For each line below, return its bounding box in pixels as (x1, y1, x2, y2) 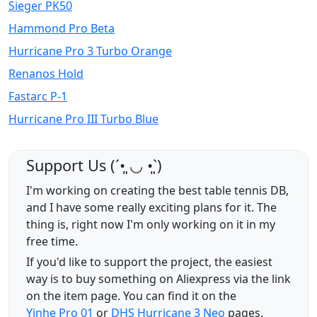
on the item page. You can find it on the (26, 288, 236, 304)
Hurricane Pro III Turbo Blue (8, 111, 158, 127)
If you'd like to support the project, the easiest (26, 254, 272, 270)
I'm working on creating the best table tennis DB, (26, 183, 289, 198)
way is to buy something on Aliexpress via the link (26, 271, 291, 287)
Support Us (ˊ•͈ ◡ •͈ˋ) (26, 155, 162, 175)
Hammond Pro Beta (8, 21, 115, 36)
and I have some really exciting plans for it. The (26, 200, 277, 215)
